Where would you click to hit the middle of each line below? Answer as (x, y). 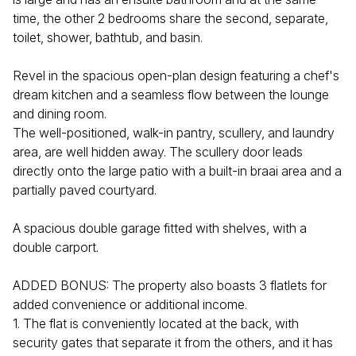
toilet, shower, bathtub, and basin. (108, 37)
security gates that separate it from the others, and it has (173, 342)
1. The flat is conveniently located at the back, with (156, 323)
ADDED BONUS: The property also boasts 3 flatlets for (170, 285)
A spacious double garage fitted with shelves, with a (160, 228)
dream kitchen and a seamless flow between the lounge (171, 95)
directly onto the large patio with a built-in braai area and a (177, 171)
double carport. (56, 247)
